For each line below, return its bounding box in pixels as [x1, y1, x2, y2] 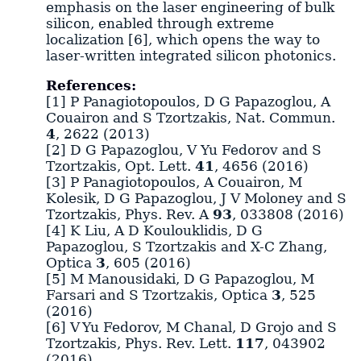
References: [45, 77, 136, 93]
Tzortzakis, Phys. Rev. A [45, 205, 213, 222]
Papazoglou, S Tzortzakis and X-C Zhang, [45, 238, 327, 255]
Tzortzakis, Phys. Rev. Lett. [45, 334, 235, 351]
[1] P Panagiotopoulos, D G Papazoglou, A [45, 93, 330, 110]
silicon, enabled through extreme [45, 15, 274, 31]
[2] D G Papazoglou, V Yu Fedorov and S [45, 141, 322, 158]
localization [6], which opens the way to [45, 31, 320, 48]
